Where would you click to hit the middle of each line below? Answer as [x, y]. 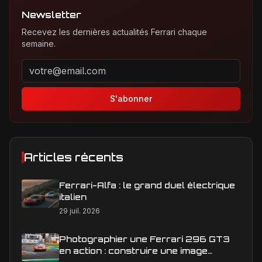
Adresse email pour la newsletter [94, 65]
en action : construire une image [133, 250]
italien [73, 196]
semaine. [39, 43]
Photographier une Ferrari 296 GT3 [144, 239]
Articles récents [74, 157]
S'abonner [131, 98]
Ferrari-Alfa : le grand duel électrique [147, 185]
